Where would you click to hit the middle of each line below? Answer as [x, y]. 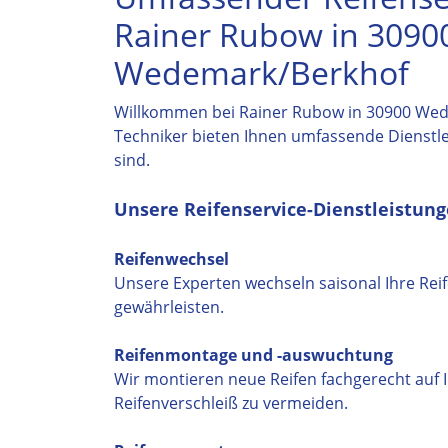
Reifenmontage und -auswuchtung [253, 355]
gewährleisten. [169, 307]
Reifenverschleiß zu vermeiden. [231, 403]
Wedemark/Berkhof [261, 72]
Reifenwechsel [171, 259]
